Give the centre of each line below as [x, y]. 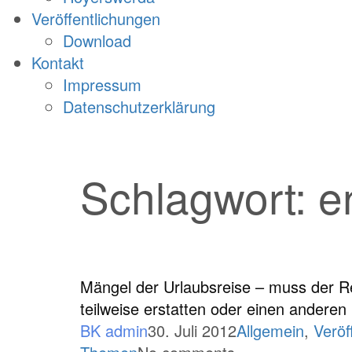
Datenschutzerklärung [139, 106]
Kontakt [58, 62]
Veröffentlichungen [96, 18]
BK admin [114, 330]
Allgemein [270, 330]
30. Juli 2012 [192, 330]
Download [97, 40]
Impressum [102, 84]
